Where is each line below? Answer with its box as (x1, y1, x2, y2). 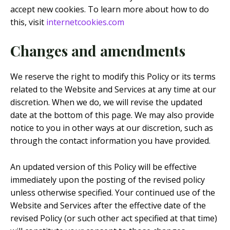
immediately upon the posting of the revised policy (10, 174, 205, 185)
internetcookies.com (46, 16, 124, 28)
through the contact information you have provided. (10, 135, 210, 147)
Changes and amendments (10, 41, 185, 61)
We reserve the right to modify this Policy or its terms (10, 71, 216, 83)
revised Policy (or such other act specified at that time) (10, 212, 217, 224)
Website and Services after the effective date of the (10, 199, 206, 211)
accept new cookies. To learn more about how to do (10, 3, 209, 15)
